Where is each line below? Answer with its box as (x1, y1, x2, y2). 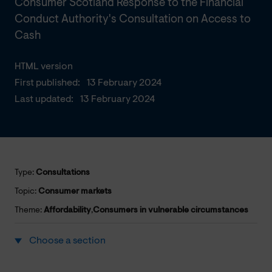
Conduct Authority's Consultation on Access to (15, 13, 251, 25)
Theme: (15, 206, 44, 215)
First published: (15, 78, 80, 88)
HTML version (15, 61, 73, 72)
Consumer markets (38, 187, 112, 196)
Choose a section (29, 236, 106, 246)
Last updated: (15, 94, 73, 104)
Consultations (36, 168, 90, 177)
